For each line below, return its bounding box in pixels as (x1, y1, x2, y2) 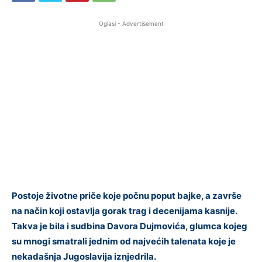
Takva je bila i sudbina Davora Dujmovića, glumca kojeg (12, 220, 247, 232)
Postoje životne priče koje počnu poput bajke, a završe (12, 189, 242, 201)
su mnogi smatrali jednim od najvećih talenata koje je (12, 235, 236, 247)
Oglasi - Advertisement (98, 19, 164, 27)
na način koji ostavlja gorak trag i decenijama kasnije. (12, 205, 237, 216)
